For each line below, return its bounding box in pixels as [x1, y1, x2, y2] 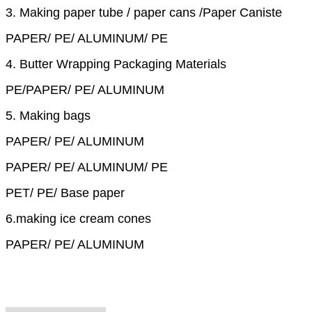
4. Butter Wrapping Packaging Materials [6, 56, 226, 71]
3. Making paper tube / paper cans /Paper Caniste [6, 5, 282, 19]
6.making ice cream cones [6, 211, 151, 226]
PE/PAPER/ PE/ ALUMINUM [6, 82, 164, 97]
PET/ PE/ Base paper [6, 185, 125, 200]
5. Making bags [6, 108, 91, 123]
